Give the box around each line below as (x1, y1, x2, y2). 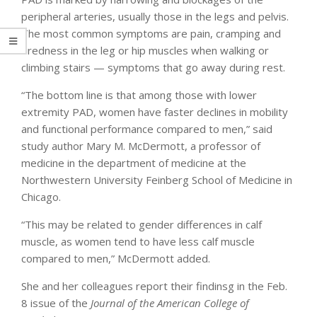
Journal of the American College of (91, 296, 249, 311)
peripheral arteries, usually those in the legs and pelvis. (21, 9, 289, 24)
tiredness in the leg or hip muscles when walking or (21, 43, 269, 58)
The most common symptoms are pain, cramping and (21, 26, 281, 41)
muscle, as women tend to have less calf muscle (21, 234, 255, 249)
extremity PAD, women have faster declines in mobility (21, 105, 288, 120)
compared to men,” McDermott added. (21, 251, 210, 266)
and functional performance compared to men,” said (21, 122, 272, 137)
